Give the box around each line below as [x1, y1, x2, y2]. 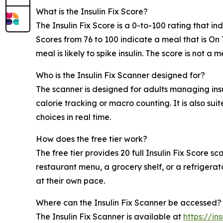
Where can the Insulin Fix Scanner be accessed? [36, 197, 222, 208]
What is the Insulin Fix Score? [36, 6, 148, 16]
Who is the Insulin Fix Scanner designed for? [36, 70, 205, 80]
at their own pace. [36, 175, 105, 186]
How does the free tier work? [36, 133, 147, 144]
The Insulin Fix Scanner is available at [36, 211, 183, 222]
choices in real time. [36, 111, 111, 122]
